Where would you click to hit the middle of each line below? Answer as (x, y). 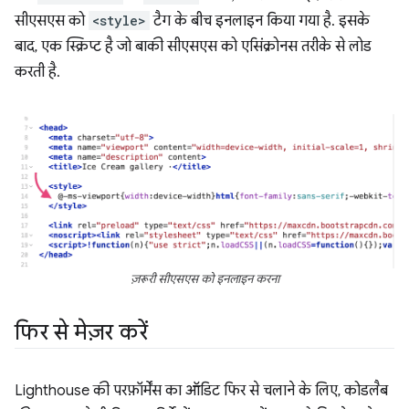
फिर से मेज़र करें (81, 332)
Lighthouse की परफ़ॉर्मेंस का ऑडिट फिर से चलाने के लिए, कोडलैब (201, 390)
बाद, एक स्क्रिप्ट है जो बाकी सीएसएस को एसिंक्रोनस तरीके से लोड (193, 47)
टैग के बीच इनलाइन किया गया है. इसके (260, 21)
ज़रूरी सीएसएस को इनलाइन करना (204, 279)
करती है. (37, 73)
